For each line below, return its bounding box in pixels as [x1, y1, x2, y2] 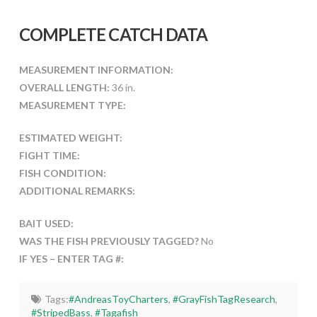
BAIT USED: [18, 217, 74, 229]
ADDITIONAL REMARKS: [18, 184, 135, 197]
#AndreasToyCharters [68, 292, 168, 305]
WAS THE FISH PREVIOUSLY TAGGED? [18, 234, 201, 247]
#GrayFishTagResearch [172, 292, 275, 305]
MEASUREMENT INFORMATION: [18, 63, 173, 76]
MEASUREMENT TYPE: [18, 98, 126, 111]
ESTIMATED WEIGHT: [18, 131, 122, 144]
